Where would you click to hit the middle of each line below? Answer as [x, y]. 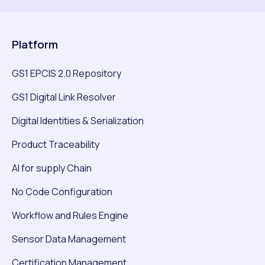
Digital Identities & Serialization [78, 121]
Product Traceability [56, 145]
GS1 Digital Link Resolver [64, 97]
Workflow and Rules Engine [70, 216]
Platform [35, 45]
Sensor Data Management [69, 239]
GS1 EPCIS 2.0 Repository [67, 74]
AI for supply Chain [52, 168]
